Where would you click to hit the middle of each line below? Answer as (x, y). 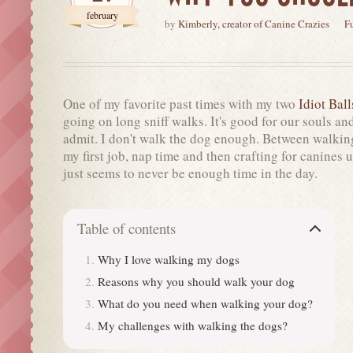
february (102, 15)
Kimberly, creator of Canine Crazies (254, 23)
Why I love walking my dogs (169, 259)
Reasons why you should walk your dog (196, 281)
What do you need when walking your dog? (205, 303)
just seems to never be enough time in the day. (190, 173)
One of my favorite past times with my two (179, 103)
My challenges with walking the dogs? (193, 325)
